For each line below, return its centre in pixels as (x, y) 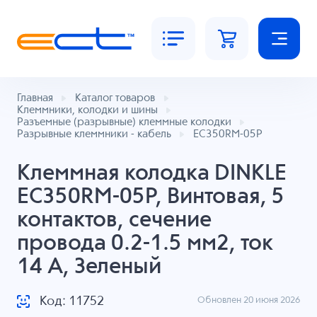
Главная (35, 98)
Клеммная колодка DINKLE (151, 173)
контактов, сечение (114, 220)
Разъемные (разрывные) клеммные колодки (124, 122)
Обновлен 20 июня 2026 (249, 301)
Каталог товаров (115, 98)
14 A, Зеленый (89, 267)
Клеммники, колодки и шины (87, 110)
